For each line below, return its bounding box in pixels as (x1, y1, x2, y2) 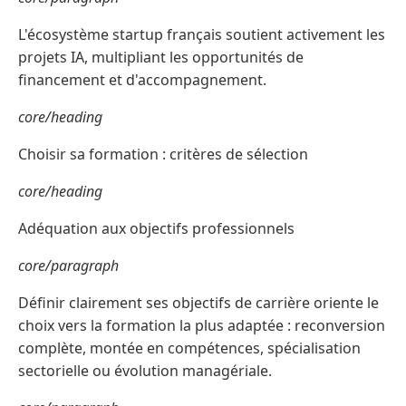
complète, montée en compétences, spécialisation (18, 338, 361, 359)
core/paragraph (18, 256, 119, 276)
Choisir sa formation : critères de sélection (18, 144, 308, 165)
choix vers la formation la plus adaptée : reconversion (18, 315, 385, 336)
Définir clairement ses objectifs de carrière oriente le (18, 293, 379, 314)
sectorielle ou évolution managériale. (18, 361, 272, 382)
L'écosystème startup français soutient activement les (18, 24, 385, 45)
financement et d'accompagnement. (18, 70, 266, 91)
